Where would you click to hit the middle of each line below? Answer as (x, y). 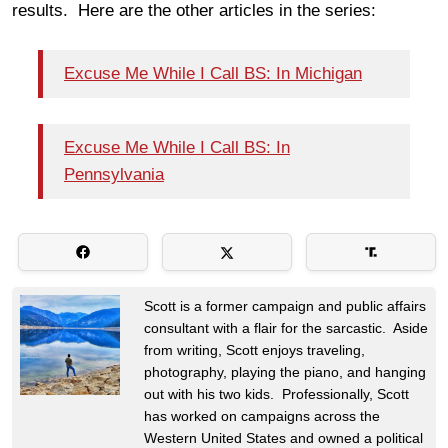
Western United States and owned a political (283, 437)
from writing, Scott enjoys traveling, (254, 349)
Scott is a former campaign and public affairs (285, 305)
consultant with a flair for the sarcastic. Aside (286, 327)
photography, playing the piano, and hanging (285, 371)
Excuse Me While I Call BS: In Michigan (213, 74)
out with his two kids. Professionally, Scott (276, 393)
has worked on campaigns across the (262, 415)
